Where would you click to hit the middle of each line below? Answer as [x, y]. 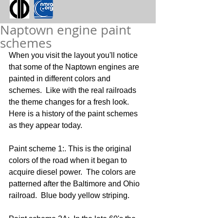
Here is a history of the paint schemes [74, 113]
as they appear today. [45, 125]
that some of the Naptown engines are [75, 67]
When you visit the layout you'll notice [74, 55]
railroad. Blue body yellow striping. [69, 195]
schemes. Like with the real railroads [73, 90]
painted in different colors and [61, 78]
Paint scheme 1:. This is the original [71, 148]
